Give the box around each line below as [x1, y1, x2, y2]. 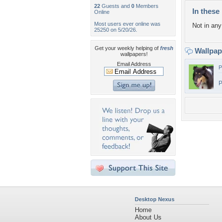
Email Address [116, 61, 151, 67]
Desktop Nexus [135, 196, 174, 202]
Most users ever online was [94, 21, 161, 27]
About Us [135, 214, 162, 221]
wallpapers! [120, 51, 148, 57]
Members [134, 3, 159, 9]
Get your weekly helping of [94, 45, 160, 51]
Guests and [100, 3, 131, 9]
